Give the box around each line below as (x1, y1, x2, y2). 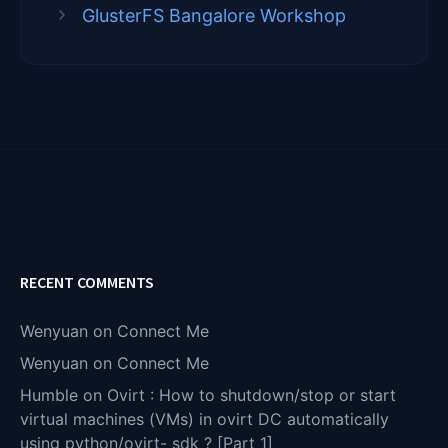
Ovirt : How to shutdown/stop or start (107, 384, 396, 405)
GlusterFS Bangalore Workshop (81, 4, 346, 26)
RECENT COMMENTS (20, 271, 154, 292)
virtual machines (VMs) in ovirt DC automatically (20, 408, 389, 429)
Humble (20, 384, 78, 405)
